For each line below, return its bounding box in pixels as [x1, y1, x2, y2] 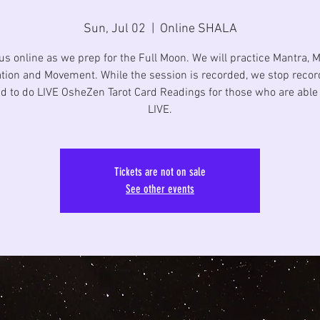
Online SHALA [159, 21, 237, 36]
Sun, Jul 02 [83, 21, 146, 36]
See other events [126, 182, 194, 196]
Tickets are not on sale [114, 165, 206, 179]
